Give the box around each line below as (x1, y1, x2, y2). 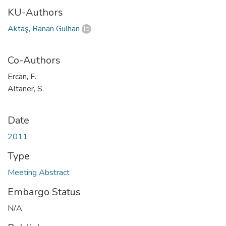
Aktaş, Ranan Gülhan (8, 23, 80, 34)
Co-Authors (8, 53, 61, 67)
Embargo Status (8, 185, 81, 199)
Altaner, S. (8, 83, 44, 94)
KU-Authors (8, 5, 63, 19)
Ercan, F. (8, 71, 36, 82)
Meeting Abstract (8, 166, 70, 178)
